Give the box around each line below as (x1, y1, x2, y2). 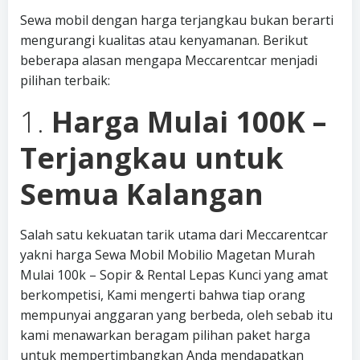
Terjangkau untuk (20, 138, 284, 178)
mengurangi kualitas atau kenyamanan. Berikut (20, 31, 308, 49)
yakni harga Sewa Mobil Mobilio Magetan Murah (20, 246, 315, 264)
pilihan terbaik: (20, 72, 110, 89)
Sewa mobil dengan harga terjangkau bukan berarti (20, 11, 333, 29)
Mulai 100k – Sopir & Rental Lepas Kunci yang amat (20, 266, 328, 284)
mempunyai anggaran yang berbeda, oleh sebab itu (20, 306, 333, 324)
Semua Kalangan (20, 174, 264, 214)
